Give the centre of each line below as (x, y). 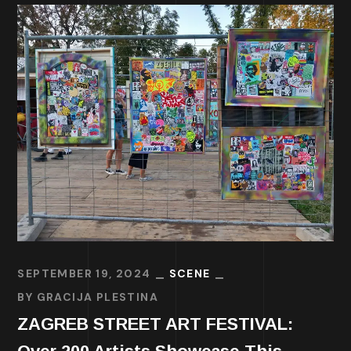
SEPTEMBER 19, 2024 (84, 274)
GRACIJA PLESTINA (98, 297)
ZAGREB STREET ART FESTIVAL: (156, 324)
